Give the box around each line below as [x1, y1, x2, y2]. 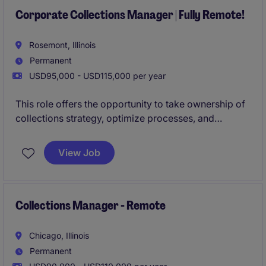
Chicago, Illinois [27, 230, 89, 240]
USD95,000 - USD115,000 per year [27, 71, 166, 81]
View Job [58, 147, 100, 159]
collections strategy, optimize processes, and [15, 112, 214, 124]
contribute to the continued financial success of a [15, 126, 232, 138]
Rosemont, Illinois [27, 40, 96, 50]
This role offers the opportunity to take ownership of [15, 98, 245, 110]
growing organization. [15, 141, 113, 153]
